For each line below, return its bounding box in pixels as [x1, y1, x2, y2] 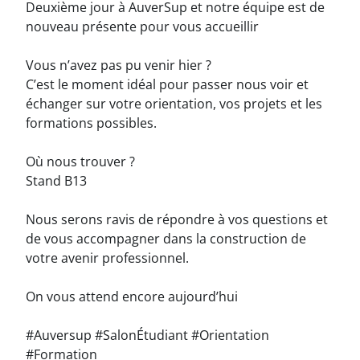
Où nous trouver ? [26, 152, 135, 170]
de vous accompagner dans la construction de [26, 229, 306, 247]
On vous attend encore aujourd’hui [26, 287, 238, 305]
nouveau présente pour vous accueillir [26, 17, 259, 35]
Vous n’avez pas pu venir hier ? [26, 55, 211, 74]
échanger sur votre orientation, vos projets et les [26, 94, 322, 112]
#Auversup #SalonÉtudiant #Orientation [26, 325, 269, 344]
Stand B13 [26, 171, 87, 190]
